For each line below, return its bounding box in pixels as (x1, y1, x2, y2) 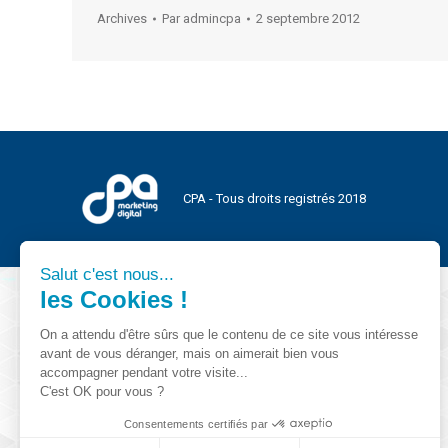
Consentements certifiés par (123, 417, 269, 430)
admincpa (183, 11, 241, 26)
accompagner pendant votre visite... (40, 364, 248, 380)
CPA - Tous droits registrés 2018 (183, 191, 366, 206)
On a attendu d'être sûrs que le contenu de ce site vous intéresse (40, 326, 418, 342)
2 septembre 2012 (256, 11, 360, 26)
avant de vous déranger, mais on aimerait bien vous (40, 345, 339, 361)
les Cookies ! (40, 285, 188, 313)
